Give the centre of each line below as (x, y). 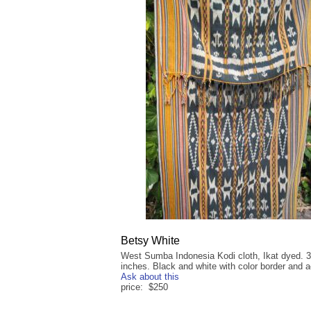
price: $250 (144, 287)
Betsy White (150, 241)
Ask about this (150, 277)
